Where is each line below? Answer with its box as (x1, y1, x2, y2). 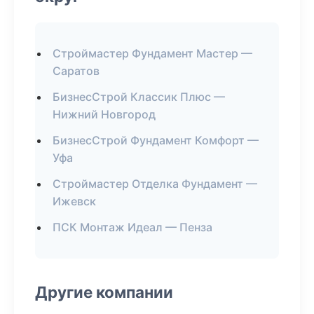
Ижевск (53, 194, 96, 208)
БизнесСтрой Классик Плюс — (53, 90, 225, 104)
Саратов (53, 64, 100, 78)
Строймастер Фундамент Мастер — (53, 46, 252, 60)
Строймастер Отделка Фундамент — (53, 177, 257, 191)
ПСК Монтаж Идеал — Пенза (53, 220, 212, 234)
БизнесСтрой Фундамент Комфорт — (53, 133, 259, 147)
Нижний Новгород (53, 107, 156, 121)
